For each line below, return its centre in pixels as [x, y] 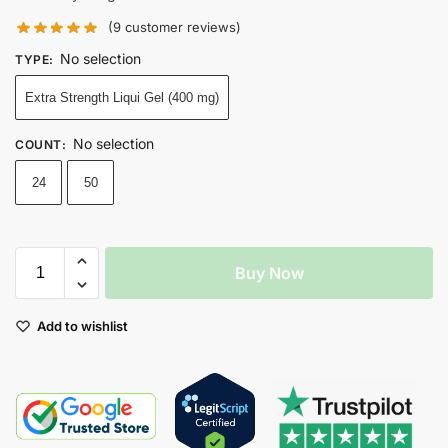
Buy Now [269, 273]
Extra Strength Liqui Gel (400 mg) [122, 98]
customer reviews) [181, 27]
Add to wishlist [82, 326]
